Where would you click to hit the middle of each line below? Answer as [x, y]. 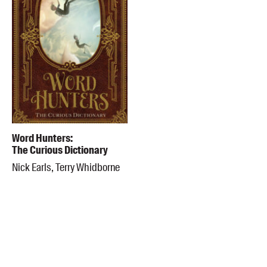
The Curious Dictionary [60, 150]
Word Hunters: [42, 138]
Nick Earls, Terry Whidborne [66, 167]
